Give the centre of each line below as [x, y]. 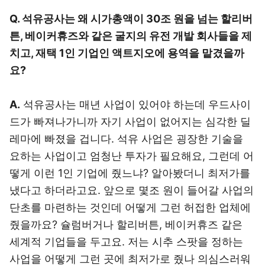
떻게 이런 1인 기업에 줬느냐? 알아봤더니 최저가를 [130, 173]
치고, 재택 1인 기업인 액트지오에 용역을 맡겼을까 [127, 53]
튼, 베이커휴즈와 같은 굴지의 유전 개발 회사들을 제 [131, 36]
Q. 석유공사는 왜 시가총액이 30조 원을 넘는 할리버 [131, 19]
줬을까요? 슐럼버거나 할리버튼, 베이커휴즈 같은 [126, 224]
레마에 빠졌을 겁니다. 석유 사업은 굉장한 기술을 [126, 139]
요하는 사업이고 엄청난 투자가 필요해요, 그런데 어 [132, 156]
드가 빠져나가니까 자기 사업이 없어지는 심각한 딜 [130, 122]
